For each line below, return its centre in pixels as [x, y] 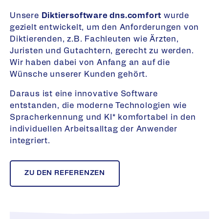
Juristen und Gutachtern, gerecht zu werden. [102, 51]
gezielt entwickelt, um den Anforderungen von [105, 27]
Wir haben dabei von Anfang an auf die [90, 62]
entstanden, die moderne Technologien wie [98, 105]
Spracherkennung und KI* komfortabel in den [103, 117]
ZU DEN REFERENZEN [65, 173]
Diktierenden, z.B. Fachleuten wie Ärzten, [94, 39]
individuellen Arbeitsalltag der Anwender [94, 129]
